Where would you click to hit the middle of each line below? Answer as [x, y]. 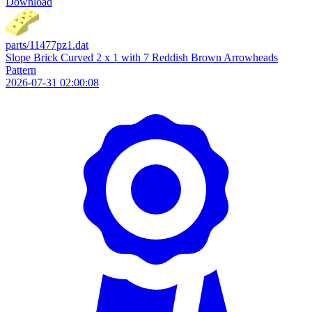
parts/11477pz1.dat [47, 45]
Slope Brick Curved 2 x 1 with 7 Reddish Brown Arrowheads [142, 57]
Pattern [21, 70]
